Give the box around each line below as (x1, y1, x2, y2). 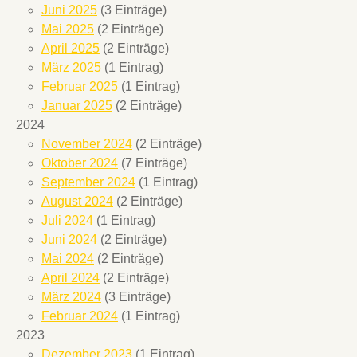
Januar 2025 (41, 98, 112, 112)
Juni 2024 (41, 232, 97, 246)
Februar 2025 (41, 79, 118, 93)
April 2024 (41, 270, 100, 284)
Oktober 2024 (41, 155, 118, 170)
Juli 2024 (41, 213, 93, 227)
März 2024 (41, 289, 101, 304)
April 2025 (41, 41, 100, 55)
